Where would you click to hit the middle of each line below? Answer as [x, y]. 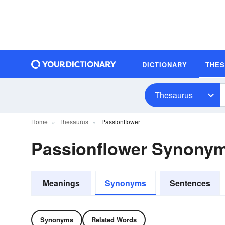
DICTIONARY [165, 64]
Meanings [61, 183]
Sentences [190, 183]
